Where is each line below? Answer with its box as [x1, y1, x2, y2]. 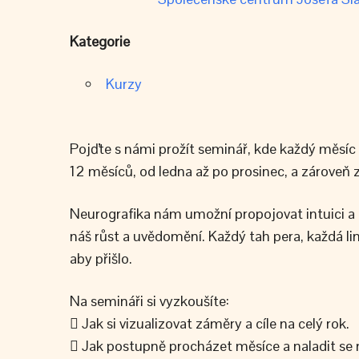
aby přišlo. [70, 249, 132, 268]
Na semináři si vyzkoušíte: [70, 292, 229, 310]
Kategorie [70, 32, 130, 50]
